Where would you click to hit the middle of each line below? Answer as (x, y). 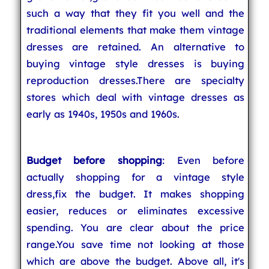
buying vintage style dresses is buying (135, 63)
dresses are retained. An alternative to (135, 47)
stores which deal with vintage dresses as (135, 97)
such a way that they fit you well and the (135, 13)
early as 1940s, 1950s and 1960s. (103, 114)
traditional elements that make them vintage (135, 30)
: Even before (204, 160)
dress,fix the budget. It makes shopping (135, 194)
